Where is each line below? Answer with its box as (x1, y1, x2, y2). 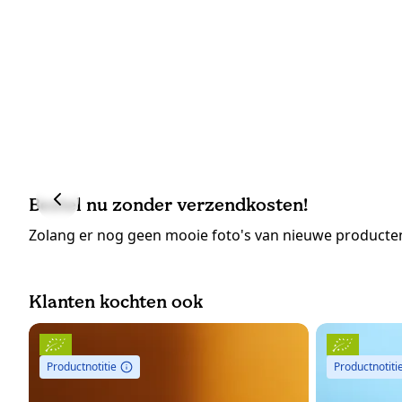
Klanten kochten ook (29, 291, 203, 313)
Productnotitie (47, 359, 117, 375)
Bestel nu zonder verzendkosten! (29, 194, 308, 216)
